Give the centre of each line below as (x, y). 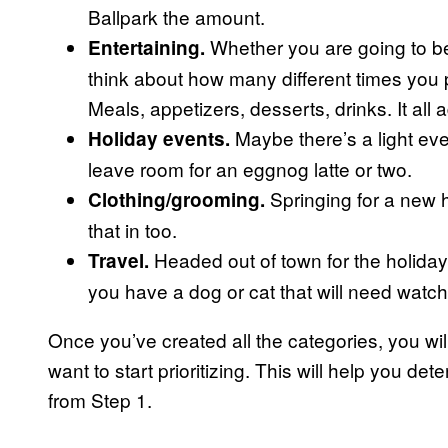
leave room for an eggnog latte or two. (250, 168)
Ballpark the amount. (176, 16)
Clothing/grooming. (176, 199)
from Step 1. (100, 399)
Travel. (118, 260)
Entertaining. (146, 47)
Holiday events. (159, 138)
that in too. (132, 229)
